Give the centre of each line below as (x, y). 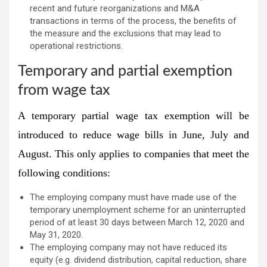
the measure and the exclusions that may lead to (125, 33)
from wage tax (64, 90)
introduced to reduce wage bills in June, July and (133, 134)
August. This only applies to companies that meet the (133, 153)
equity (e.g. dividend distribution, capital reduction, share (138, 260)
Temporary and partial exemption (125, 71)
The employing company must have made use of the (133, 197)
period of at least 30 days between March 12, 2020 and (137, 222)
